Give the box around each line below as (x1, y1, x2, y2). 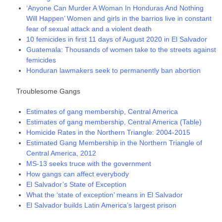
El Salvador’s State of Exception (26, 180, 127, 188)
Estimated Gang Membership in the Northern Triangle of (26, 138, 203, 147)
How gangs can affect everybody (26, 169, 129, 178)
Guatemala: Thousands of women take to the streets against (26, 45, 217, 54)
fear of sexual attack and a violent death (26, 24, 152, 33)
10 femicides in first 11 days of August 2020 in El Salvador (26, 35, 208, 43)
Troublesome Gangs (16, 87, 81, 95)
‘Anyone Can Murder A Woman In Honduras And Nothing (26, 3, 204, 12)
